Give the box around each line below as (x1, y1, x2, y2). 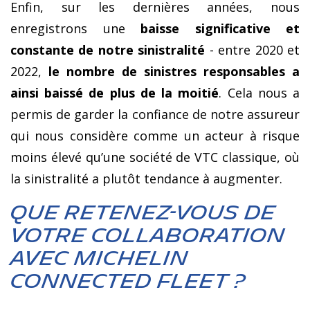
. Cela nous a (219, 84, 300, 102)
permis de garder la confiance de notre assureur (10, 106, 300, 123)
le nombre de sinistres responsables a (48, 63, 300, 80)
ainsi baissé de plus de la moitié (10, 84, 219, 102)
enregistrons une (10, 20, 140, 37)
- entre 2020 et (205, 42, 300, 59)
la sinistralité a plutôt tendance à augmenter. (10, 170, 282, 188)
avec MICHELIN (10, 248, 188, 271)
